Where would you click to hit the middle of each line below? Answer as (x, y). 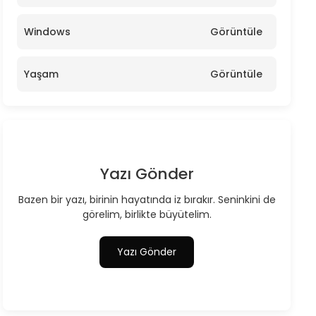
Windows (47, 32)
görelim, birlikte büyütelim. (147, 214)
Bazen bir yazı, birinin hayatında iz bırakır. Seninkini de (147, 200)
